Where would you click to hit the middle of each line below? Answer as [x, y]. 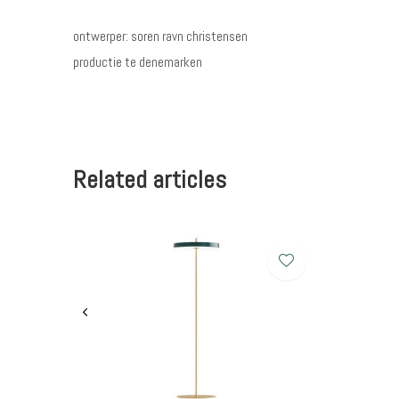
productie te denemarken [138, 62]
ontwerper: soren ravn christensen [160, 36]
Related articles [150, 179]
